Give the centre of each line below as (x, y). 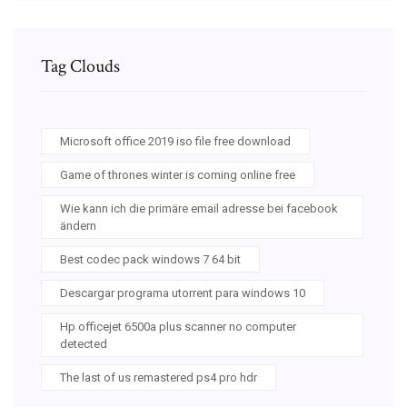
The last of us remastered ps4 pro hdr (159, 377)
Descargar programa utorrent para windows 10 (183, 293)
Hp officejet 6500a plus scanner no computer (178, 326)
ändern (78, 225)
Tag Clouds (80, 66)
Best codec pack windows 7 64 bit (150, 259)
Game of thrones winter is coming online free (178, 174)
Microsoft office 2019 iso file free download (175, 141)
